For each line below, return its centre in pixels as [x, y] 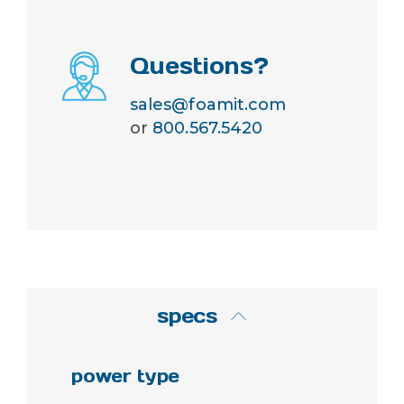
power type [125, 376]
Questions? [199, 66]
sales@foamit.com [208, 104]
